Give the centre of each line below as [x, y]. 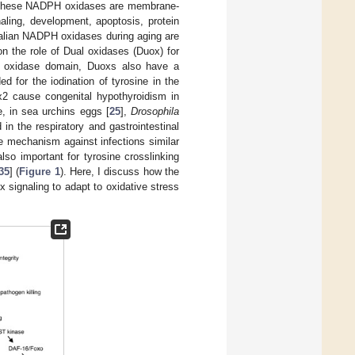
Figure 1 [40, 171]
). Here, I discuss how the [120, 171]
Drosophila [155, 111]
